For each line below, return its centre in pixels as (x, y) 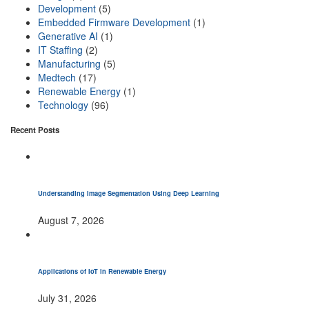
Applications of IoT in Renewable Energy (103, 271)
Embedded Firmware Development (114, 22)
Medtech (57, 77)
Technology (63, 104)
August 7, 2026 (71, 220)
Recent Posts (35, 130)
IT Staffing (60, 49)
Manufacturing (69, 63)
